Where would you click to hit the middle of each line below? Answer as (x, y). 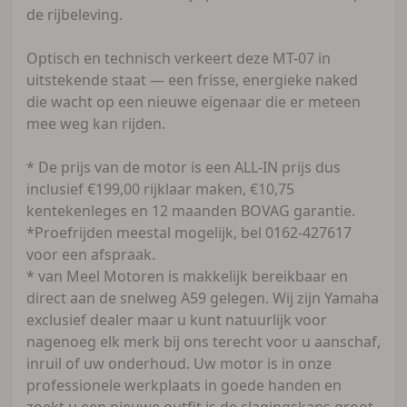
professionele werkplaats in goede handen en (184, 385)
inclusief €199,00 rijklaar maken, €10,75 (160, 189)
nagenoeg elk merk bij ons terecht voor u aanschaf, (203, 341)
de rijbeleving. (74, 14)
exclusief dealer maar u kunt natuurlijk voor (177, 319)
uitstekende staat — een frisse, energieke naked (192, 79)
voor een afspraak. (91, 254)
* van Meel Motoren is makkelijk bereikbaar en (187, 276)
